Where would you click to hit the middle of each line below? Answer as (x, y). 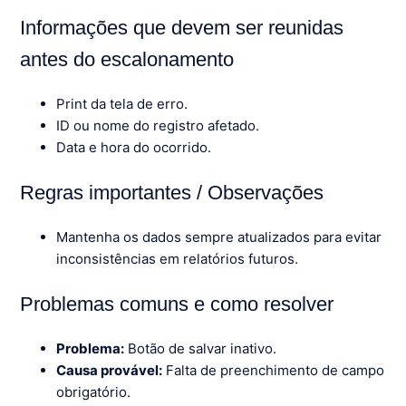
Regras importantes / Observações (172, 193)
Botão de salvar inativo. (201, 348)
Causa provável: (110, 370)
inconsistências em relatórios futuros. (178, 259)
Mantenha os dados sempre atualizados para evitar (219, 237)
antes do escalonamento (127, 59)
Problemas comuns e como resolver (177, 304)
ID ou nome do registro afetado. (158, 126)
